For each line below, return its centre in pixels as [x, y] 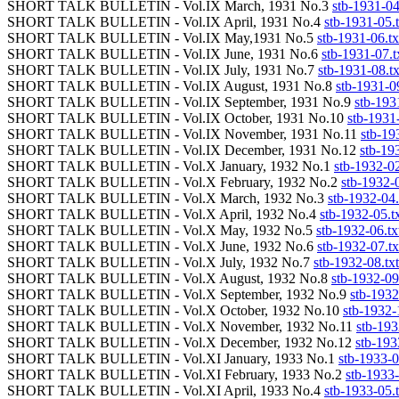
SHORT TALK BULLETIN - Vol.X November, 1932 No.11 [182, 326]
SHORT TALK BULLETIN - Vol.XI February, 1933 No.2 [176, 375]
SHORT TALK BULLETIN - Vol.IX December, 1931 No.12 [183, 150]
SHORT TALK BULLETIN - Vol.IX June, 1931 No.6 [164, 54]
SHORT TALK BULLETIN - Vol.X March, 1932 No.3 [167, 198]
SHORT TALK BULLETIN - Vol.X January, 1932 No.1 [171, 166]
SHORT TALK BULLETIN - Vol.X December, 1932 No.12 [181, 342]
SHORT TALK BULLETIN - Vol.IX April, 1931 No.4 [166, 22]
